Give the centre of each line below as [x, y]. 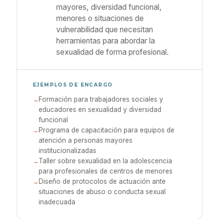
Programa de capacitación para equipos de [107, 130]
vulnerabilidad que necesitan [105, 30]
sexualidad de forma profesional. [112, 52]
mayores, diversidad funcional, [109, 7]
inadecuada [57, 202]
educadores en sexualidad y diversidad [100, 109]
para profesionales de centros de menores [106, 171]
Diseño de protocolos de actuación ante [102, 181]
